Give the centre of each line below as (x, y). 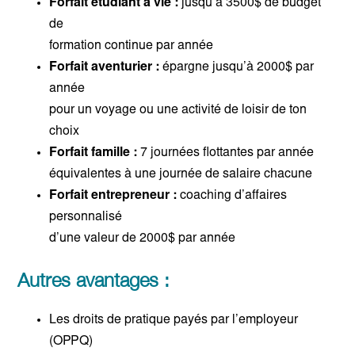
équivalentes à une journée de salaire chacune (181, 175)
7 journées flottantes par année (226, 153)
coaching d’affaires (232, 196)
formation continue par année (132, 46)
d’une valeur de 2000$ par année (143, 239)
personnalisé (86, 218)
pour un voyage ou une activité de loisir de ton (178, 111)
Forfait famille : (94, 153)
